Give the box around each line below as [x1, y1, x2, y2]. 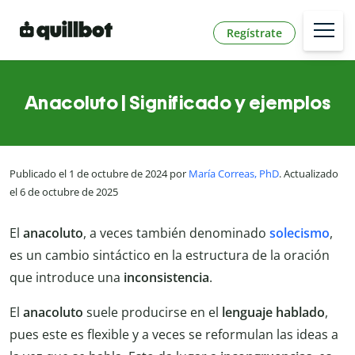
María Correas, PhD [189, 166, 279, 181]
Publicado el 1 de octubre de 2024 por [10, 166, 189, 181]
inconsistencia [124, 268, 209, 286]
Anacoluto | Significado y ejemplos [24, 91, 331, 115]
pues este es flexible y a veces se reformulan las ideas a [10, 325, 338, 343]
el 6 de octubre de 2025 [10, 185, 118, 200]
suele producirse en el [86, 303, 222, 321]
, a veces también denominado [83, 223, 269, 242]
